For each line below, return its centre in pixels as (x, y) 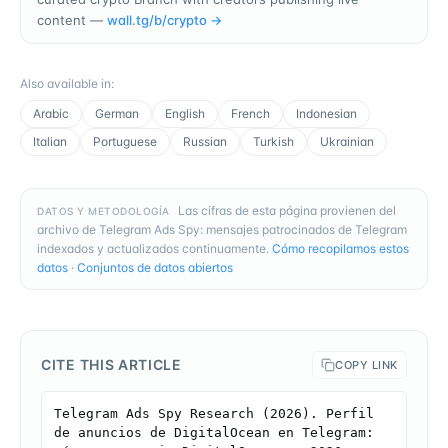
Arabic (51, 113)
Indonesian (326, 113)
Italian (50, 141)
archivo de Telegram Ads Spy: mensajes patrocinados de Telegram (222, 229)
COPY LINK (366, 364)
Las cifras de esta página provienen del (286, 210)
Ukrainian (347, 141)
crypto (187, 19)
